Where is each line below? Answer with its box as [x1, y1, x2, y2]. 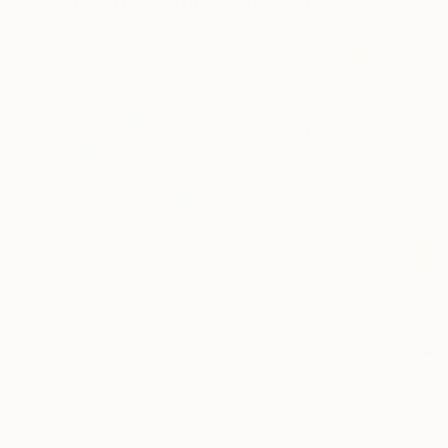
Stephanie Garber [326, 422, 441, 439]
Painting [187, 398, 251, 418]
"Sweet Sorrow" [56, 398, 184, 418]
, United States [159, 422, 259, 439]
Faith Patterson [56, 422, 159, 439]
